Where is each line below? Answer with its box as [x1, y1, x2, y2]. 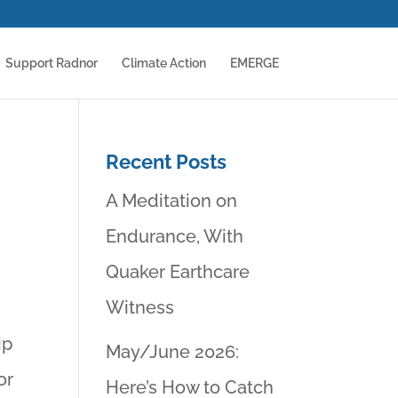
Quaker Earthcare [106, 261, 251, 283]
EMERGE [229, 56, 279, 70]
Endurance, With [106, 226, 244, 247]
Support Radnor [4, 56, 98, 70]
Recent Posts [106, 150, 227, 173]
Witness [106, 297, 175, 318]
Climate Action [121, 56, 206, 70]
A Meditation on [106, 190, 238, 211]
